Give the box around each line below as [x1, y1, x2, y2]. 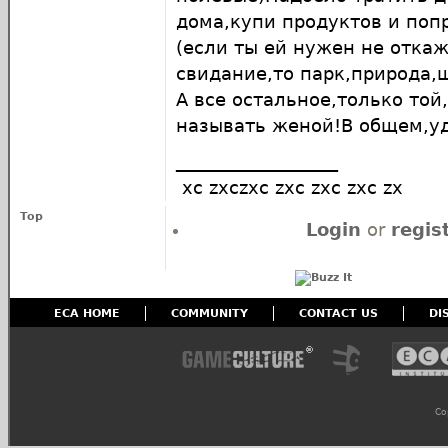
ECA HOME [54, 307, 121, 320]
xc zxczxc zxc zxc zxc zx [176, 177, 403, 198]
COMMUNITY [171, 307, 249, 320]
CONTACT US [299, 307, 379, 320]
